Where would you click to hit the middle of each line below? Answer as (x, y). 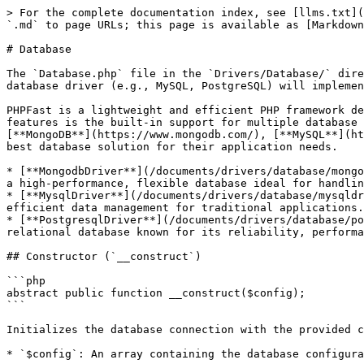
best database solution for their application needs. (172, 147)
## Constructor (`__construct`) (104, 256)
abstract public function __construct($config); (156, 293)
